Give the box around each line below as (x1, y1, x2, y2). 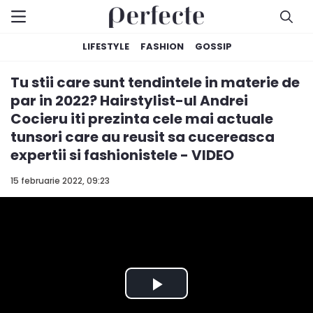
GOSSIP (195, 40, 232, 53)
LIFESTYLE (82, 40, 129, 53)
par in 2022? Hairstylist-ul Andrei (10, 91, 248, 110)
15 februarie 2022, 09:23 (10, 175, 110, 187)
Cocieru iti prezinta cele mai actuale (10, 109, 273, 129)
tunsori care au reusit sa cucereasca (10, 127, 275, 147)
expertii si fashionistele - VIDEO (10, 145, 234, 165)
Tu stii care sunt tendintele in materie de (10, 73, 300, 92)
